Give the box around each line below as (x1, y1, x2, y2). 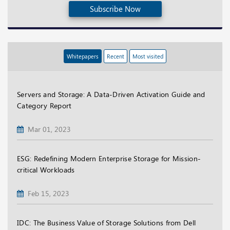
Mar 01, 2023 (24, 124, 71, 134)
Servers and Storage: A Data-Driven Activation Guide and (17, 89, 205, 99)
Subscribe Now (89, 3, 141, 14)
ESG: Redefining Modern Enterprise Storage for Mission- (17, 153, 201, 163)
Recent (107, 52, 124, 60)
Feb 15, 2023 (24, 188, 69, 198)
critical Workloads (17, 164, 75, 175)
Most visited (132, 52, 163, 60)
